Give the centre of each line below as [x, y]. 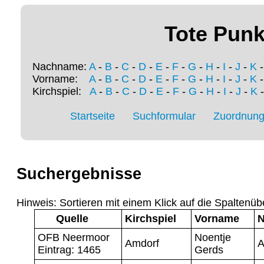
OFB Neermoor [74, 237]
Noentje [213, 237]
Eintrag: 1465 [69, 250]
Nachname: [61, 67]
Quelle [72, 218]
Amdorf [142, 243]
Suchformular [164, 116]
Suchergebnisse [79, 174]
